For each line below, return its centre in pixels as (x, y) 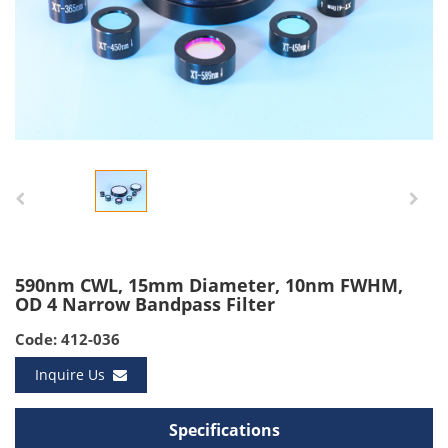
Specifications (224, 430)
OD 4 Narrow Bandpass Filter (145, 304)
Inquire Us (74, 374)
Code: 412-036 (67, 339)
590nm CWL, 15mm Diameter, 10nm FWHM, (209, 285)
